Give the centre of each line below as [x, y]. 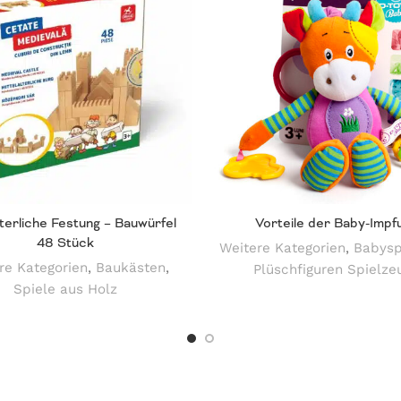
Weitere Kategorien [282, 248]
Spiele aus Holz [65, 290]
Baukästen [130, 268]
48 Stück [65, 243]
